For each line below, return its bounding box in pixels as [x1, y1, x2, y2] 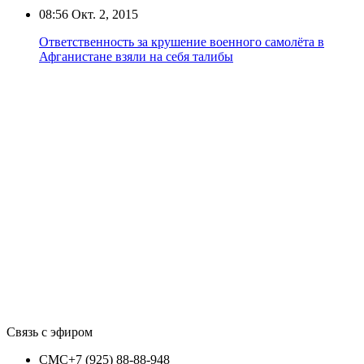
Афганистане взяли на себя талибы [39, 49, 233, 63]
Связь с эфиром [6, 324, 93, 339]
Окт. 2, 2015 [68, 6, 138, 21]
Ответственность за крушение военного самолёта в [39, 34, 324, 49]
